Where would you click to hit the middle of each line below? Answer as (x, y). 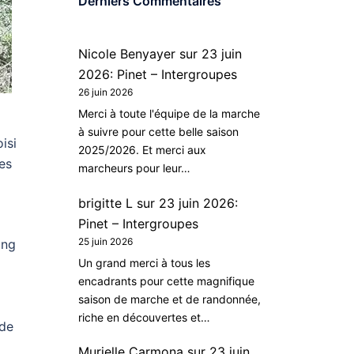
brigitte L (105, 203)
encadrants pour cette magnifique (166, 281)
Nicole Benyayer (126, 54)
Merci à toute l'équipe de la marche (169, 114)
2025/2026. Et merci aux (142, 150)
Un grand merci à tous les (144, 262)
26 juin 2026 (105, 92)
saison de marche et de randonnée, (169, 299)
